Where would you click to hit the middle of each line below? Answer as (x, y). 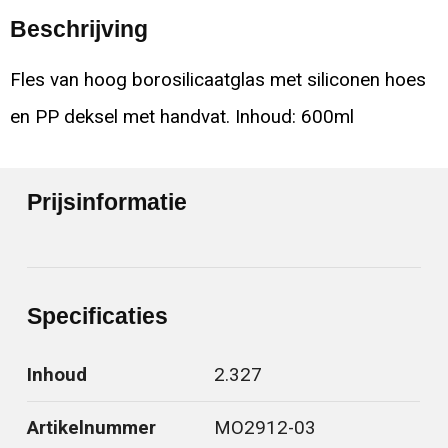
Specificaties (98, 316)
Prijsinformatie (107, 202)
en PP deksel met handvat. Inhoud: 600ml (181, 117)
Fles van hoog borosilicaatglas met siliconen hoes (217, 80)
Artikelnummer (92, 428)
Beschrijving (78, 29)
